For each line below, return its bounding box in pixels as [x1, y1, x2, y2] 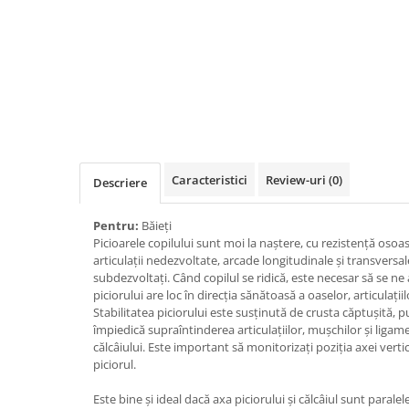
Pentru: [93, 217, 142, 234]
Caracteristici [172, 172, 247, 188]
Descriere [93, 174, 147, 191]
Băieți [142, 217, 174, 234]
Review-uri [266, 172, 329, 188]
